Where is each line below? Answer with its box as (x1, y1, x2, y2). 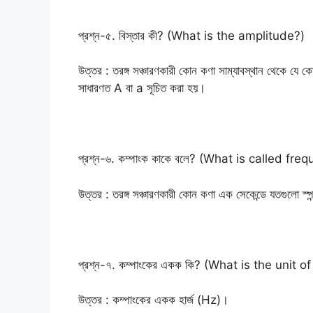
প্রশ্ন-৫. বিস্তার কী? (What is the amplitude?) (78, 28, 305, 43)
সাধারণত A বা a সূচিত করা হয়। (78, 81, 205, 96)
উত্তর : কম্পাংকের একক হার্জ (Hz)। (78, 293, 228, 307)
